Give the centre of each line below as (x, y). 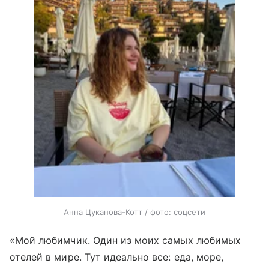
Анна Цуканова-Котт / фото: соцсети (134, 212)
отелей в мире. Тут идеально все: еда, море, (117, 257)
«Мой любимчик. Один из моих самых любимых (125, 240)
